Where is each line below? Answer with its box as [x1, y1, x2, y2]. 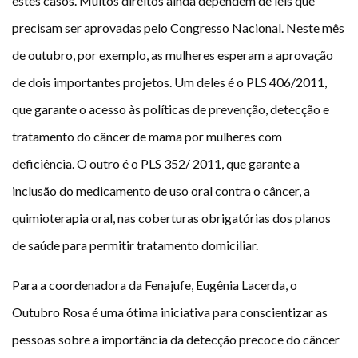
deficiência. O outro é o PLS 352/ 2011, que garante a [12, 156, 300, 172]
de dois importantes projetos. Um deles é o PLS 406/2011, [12, 74, 327, 90]
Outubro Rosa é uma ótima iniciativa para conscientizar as [12, 304, 328, 320]
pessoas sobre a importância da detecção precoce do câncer [12, 332, 340, 348]
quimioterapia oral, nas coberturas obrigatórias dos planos [12, 210, 331, 226]
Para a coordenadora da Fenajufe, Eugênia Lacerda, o [12, 277, 297, 293]
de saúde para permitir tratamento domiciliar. [12, 237, 258, 253]
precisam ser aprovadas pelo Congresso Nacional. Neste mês [12, 20, 344, 36]
